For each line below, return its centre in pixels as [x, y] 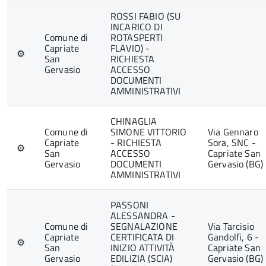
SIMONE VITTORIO [149, 132]
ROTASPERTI [137, 37]
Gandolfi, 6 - [234, 237]
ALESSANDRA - [143, 216]
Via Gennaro [233, 132]
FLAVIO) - [130, 48]
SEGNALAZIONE [144, 226]
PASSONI [130, 205]
